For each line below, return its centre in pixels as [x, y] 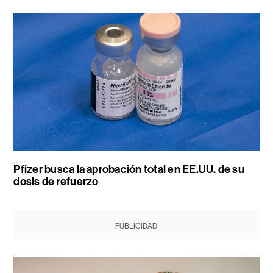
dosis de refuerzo [56, 181]
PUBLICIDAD [136, 226]
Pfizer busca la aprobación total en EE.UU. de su [129, 169]
